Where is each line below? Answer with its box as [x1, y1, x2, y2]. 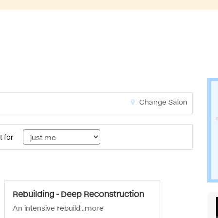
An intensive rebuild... [13, 203, 85, 212]
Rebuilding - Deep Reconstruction [13, 188, 144, 199]
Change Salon [137, 97, 187, 106]
